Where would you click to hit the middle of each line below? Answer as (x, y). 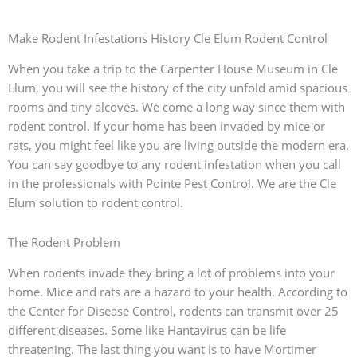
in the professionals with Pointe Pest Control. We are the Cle (172, 184)
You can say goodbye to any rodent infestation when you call (175, 165)
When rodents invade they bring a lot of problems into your (171, 273)
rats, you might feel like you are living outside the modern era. (178, 145)
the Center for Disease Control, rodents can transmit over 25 (173, 311)
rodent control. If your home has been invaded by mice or (167, 126)
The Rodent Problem (64, 243)
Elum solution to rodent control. (96, 203)
